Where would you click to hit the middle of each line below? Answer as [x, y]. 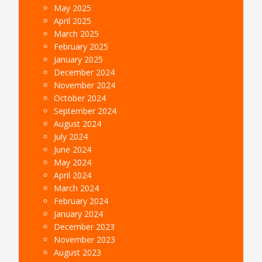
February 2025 [81, 46]
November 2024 [85, 85]
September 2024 [85, 111]
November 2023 [85, 239]
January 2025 [79, 59]
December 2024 [85, 72]
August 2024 [78, 123]
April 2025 [73, 20]
